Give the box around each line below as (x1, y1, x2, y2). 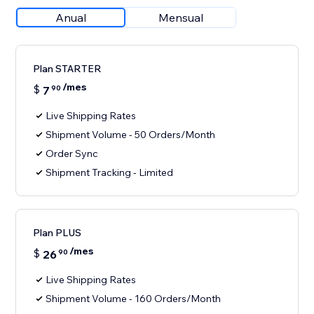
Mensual (158, 11, 204, 25)
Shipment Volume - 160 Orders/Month (46, 292, 221, 306)
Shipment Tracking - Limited (46, 166, 174, 179)
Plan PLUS (33, 226, 82, 240)
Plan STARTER (33, 62, 102, 76)
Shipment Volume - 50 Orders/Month (46, 128, 216, 142)
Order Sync (46, 147, 99, 161)
